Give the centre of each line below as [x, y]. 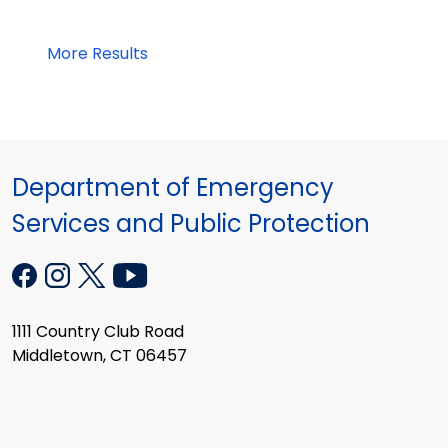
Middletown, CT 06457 [99, 355]
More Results [97, 53]
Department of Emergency [173, 187]
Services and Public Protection [191, 223]
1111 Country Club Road [98, 331]
